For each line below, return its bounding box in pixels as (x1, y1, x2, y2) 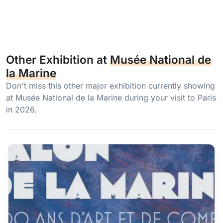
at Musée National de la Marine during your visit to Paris (6, 92, 216, 103)
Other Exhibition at (6, 52, 110, 66)
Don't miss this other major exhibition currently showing (6, 80, 215, 91)
